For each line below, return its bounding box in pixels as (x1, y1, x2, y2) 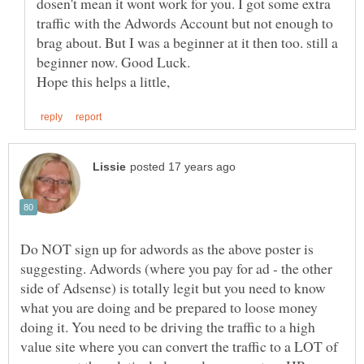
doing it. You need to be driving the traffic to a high (20, 316, 315, 336)
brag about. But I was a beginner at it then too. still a (37, 32, 338, 52)
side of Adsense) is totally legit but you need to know (20, 277, 326, 297)
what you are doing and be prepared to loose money (20, 297, 318, 317)
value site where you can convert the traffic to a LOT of (20, 336, 338, 356)
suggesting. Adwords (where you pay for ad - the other (20, 258, 332, 278)
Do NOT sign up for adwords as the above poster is (20, 238, 314, 258)
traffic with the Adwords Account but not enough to (37, 12, 333, 32)
